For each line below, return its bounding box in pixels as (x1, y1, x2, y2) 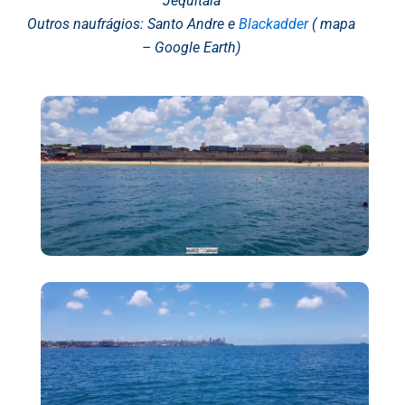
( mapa (308, 14, 355, 33)
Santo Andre (147, 14, 224, 33)
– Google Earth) (142, 38, 240, 56)
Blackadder (239, 14, 308, 33)
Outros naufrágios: (27, 14, 147, 33)
